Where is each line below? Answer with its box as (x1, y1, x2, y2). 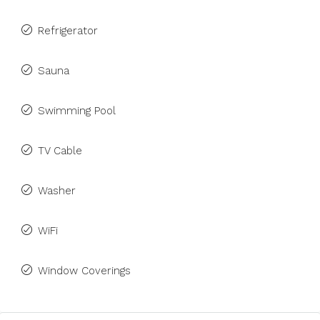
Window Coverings (38, 264, 131, 277)
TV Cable (38, 144, 82, 157)
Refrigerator (38, 24, 98, 37)
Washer (38, 184, 76, 197)
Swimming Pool (38, 104, 116, 117)
